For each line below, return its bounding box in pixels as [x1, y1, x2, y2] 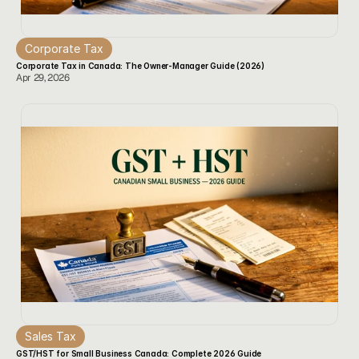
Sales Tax [25, 329, 76, 343]
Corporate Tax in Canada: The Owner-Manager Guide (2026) [16, 61, 264, 71]
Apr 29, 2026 [16, 71, 70, 84]
